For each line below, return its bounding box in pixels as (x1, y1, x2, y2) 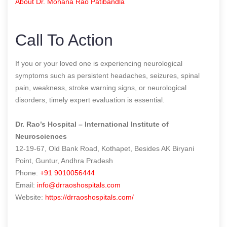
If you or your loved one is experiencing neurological (15, 59, 182, 67)
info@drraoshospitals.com (37, 180, 121, 189)
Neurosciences (15, 132, 67, 140)
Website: (15, 193, 45, 201)
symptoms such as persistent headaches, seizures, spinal (15, 71, 200, 80)
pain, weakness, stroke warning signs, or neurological (15, 83, 186, 92)
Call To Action (15, 30, 113, 49)
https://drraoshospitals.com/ (45, 193, 134, 201)
